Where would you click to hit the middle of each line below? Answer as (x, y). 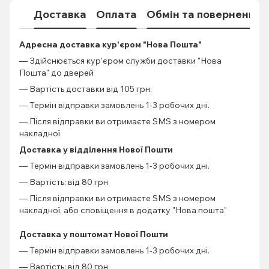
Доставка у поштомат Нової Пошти (94, 234)
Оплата (116, 14)
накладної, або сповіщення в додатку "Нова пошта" (123, 210)
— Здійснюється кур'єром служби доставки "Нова (120, 60)
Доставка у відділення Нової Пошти (96, 149)
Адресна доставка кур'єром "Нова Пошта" (110, 44)
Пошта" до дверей (56, 72)
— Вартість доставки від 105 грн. (86, 89)
